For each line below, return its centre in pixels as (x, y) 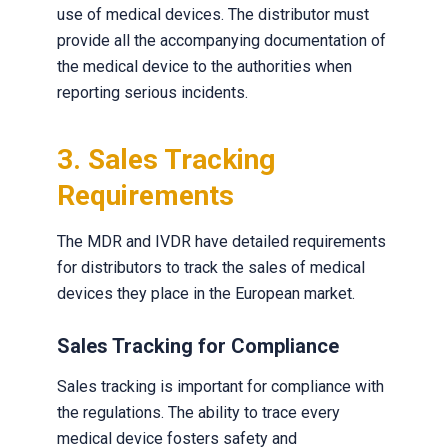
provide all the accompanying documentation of (221, 40)
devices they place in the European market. (205, 293)
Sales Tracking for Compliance (197, 346)
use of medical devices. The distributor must (212, 14)
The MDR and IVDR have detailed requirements (221, 241)
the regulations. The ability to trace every (198, 412)
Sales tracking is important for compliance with (220, 386)
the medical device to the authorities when (204, 66)
